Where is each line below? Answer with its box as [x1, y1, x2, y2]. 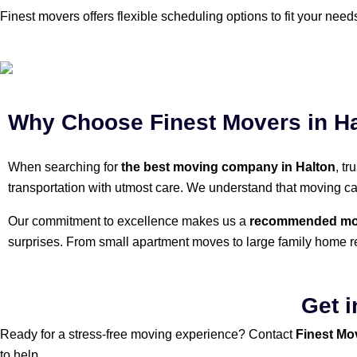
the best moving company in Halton [121, 159, 335, 174]
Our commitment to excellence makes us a [8, 214, 249, 228]
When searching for [8, 159, 121, 174]
